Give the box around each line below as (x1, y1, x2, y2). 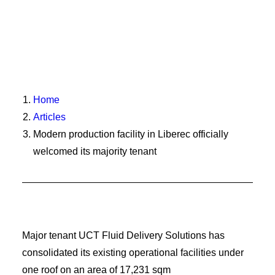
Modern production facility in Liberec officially (33, 129, 228, 139)
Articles (33, 112, 66, 122)
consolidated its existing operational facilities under (22, 247, 244, 258)
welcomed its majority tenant (33, 146, 157, 157)
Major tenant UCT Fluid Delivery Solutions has (22, 230, 225, 241)
